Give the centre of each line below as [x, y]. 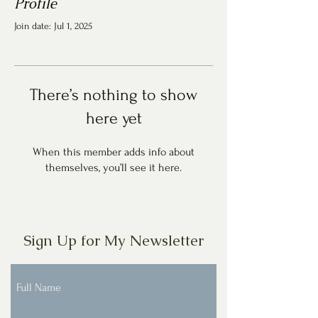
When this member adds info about [114, 152]
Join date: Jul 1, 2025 [53, 26]
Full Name [39, 287]
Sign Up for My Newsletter [114, 240]
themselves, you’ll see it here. [114, 168]
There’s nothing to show [114, 95]
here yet [114, 118]
